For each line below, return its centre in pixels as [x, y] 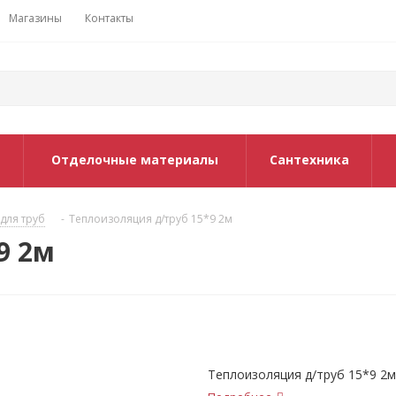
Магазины [35, 18]
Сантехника [309, 160]
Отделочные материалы [135, 160]
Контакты [109, 18]
